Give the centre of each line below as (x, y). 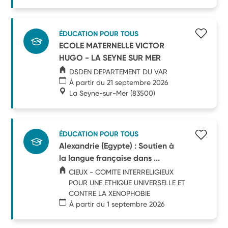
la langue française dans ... (110, 158)
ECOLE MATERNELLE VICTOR (112, 45)
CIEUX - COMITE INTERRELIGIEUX (121, 172)
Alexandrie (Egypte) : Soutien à (117, 146)
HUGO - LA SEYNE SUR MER (110, 58)
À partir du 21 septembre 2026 (119, 82)
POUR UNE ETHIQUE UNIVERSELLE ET (127, 182)
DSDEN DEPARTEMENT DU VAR (119, 72)
